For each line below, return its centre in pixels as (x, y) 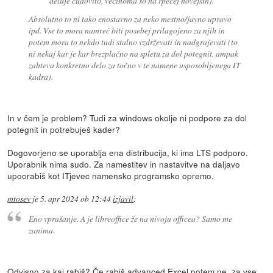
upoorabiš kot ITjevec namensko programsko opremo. (111, 175)
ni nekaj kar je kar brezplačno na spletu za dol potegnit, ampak (133, 53)
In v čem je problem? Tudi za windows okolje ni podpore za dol (127, 117)
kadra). (41, 76)
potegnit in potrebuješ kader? (64, 129)
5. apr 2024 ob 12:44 (76, 198)
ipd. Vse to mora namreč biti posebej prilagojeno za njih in (126, 30)
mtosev (19, 198)
